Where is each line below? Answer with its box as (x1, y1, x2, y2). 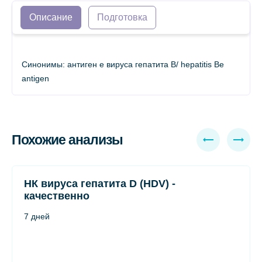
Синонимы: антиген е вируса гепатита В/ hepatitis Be (22, 60, 224, 69)
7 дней (24, 212, 50, 221)
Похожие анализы (12, 132, 123, 147)
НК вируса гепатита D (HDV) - (24, 178, 175, 189)
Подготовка (97, 12, 147, 22)
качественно (24, 190, 89, 202)
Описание (29, 12, 73, 22)
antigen (22, 74, 49, 83)
